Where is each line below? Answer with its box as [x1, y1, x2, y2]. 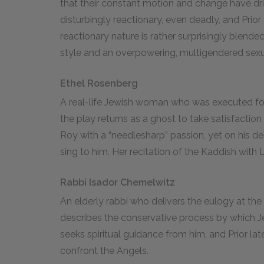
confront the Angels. [60, 245, 148, 256]
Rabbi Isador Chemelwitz [60, 177, 175, 188]
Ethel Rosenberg [60, 78, 138, 89]
